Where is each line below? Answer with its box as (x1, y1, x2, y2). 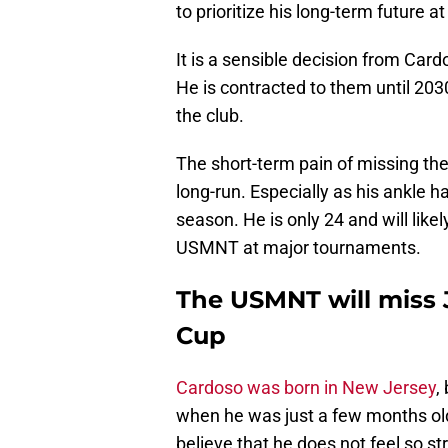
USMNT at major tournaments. (176, 237, 421, 259)
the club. (176, 105, 244, 127)
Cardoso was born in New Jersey (176, 377, 436, 399)
